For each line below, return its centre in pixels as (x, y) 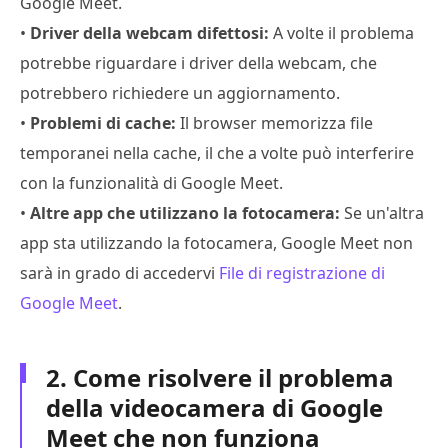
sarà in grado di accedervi (119, 272)
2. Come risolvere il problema (220, 377)
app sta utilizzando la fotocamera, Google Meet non (216, 242)
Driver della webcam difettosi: (149, 32)
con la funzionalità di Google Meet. (151, 182)
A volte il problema (341, 32)
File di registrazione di (302, 272)
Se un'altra (382, 212)
